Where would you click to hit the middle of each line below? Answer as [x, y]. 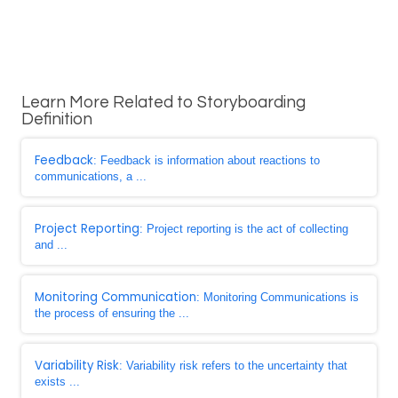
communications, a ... [91, 176]
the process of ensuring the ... [112, 313]
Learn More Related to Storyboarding [163, 103]
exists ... [57, 382]
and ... [51, 245]
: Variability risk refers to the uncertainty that [233, 366]
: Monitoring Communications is [278, 297]
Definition [57, 119]
